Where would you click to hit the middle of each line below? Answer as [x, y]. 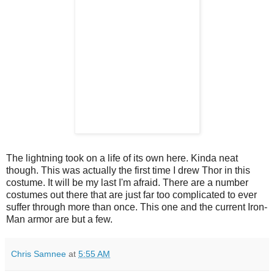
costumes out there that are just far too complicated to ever [131, 195]
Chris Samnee [39, 254]
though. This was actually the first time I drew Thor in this [128, 171]
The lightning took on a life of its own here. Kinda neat [122, 158]
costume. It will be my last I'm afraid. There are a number [127, 183]
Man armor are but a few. [59, 220]
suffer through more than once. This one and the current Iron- [137, 207]
